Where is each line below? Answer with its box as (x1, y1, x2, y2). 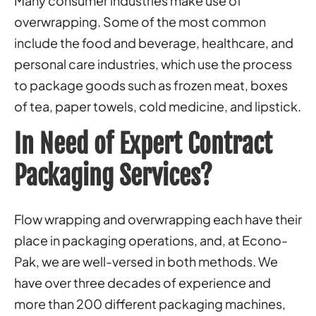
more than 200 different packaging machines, (14, 296, 286, 312)
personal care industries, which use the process (14, 56, 292, 73)
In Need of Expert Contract (14, 128, 272, 161)
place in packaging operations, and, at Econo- (14, 232, 288, 249)
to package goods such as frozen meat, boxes (14, 77, 288, 94)
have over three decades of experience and (14, 274, 271, 291)
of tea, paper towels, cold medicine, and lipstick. (14, 98, 301, 115)
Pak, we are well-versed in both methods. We (14, 253, 278, 270)
